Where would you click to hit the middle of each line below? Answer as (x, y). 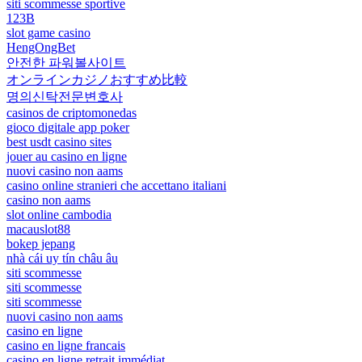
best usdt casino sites (59, 141)
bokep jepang (41, 243)
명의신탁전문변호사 (65, 96)
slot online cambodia (59, 214)
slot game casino (48, 32)
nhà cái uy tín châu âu (62, 258)
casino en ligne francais (66, 345)
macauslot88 (38, 229)
